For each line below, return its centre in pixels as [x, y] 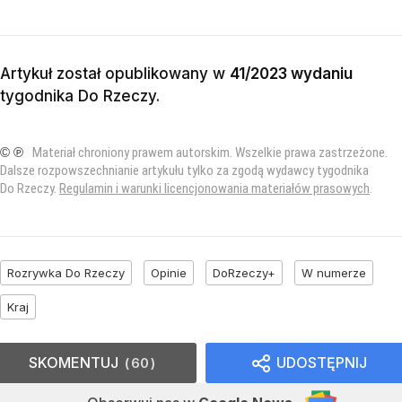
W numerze [334, 272]
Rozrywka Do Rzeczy [66, 272]
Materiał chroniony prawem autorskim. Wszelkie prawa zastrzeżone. [210, 152]
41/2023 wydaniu [291, 73]
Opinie [169, 272]
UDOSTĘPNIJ [322, 362]
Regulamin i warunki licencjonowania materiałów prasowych [214, 188]
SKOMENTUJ [74, 362]
